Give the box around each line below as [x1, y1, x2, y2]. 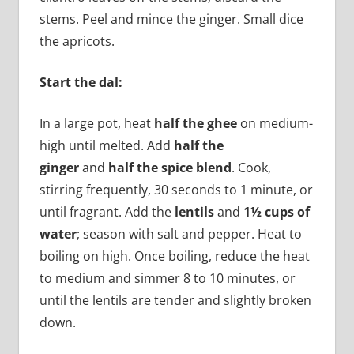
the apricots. [39, 32, 115, 51]
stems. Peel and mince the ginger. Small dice [39, 10, 303, 28]
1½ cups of [239, 203, 310, 221]
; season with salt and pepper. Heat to [76, 225, 302, 243]
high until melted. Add [39, 137, 174, 155]
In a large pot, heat [39, 115, 154, 133]
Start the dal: [39, 73, 122, 92]
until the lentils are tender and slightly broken [39, 292, 311, 310]
